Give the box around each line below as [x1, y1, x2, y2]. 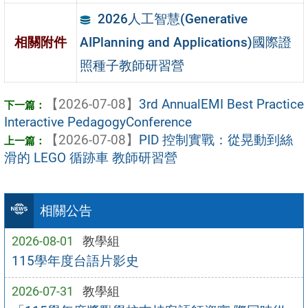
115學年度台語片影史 [11, 252, 139, 269]
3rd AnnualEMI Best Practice [139, 96, 304, 112]
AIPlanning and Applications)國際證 [80, 34, 292, 50]
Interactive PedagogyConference [4, 113, 192, 130]
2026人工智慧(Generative [97, 10, 247, 27]
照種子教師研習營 [80, 57, 185, 74]
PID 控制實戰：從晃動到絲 [139, 131, 293, 148]
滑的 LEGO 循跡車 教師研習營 [4, 149, 177, 166]
